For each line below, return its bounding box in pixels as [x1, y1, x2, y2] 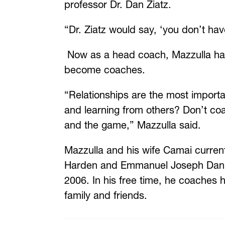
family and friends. [64, 189, 150, 202]
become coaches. [64, 64, 145, 76]
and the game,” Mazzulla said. [64, 119, 201, 132]
